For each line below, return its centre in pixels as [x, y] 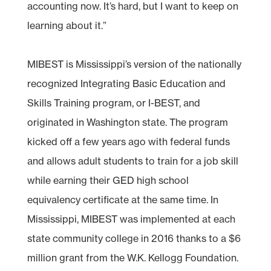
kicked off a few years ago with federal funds [128, 141]
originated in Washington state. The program [127, 122]
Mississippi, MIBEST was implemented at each [131, 219]
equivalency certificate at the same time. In [122, 199]
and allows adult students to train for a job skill [132, 161]
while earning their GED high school [108, 180]
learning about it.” [67, 25]
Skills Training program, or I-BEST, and [113, 103]
